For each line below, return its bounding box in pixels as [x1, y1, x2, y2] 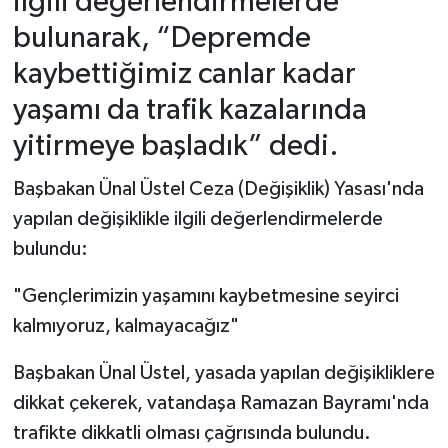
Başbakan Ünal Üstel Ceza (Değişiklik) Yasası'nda [12, 178, 424, 199]
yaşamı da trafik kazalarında [12, 95, 367, 127]
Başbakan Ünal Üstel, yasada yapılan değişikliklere [12, 362, 435, 383]
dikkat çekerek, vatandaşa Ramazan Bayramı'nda [12, 392, 429, 413]
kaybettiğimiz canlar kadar [12, 59, 356, 91]
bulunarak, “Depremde [12, 23, 311, 55]
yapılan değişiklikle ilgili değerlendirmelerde [12, 208, 383, 229]
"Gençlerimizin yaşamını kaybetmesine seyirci [12, 285, 399, 306]
